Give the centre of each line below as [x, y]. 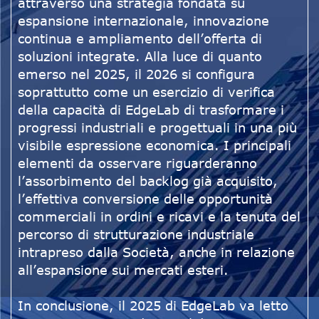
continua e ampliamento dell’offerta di [140, 39]
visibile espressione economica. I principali [155, 146]
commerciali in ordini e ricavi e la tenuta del [159, 217]
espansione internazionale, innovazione [143, 21]
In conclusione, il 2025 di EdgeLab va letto [153, 306]
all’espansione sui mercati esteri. [123, 270]
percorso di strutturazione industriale [136, 235]
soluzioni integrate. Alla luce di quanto [140, 57]
